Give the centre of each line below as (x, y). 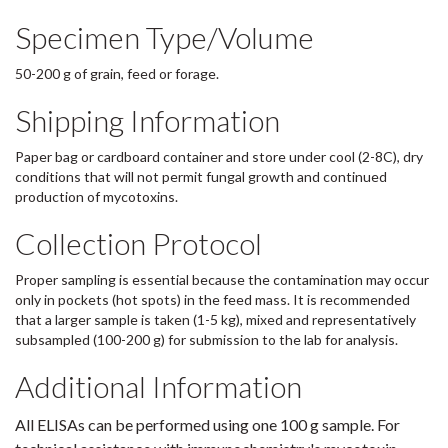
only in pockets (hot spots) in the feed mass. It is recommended (212, 300)
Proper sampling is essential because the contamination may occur (222, 280)
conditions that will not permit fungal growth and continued (201, 177)
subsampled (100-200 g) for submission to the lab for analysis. (206, 340)
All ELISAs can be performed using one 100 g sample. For (207, 425)
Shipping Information (147, 120)
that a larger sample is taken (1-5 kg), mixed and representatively (215, 320)
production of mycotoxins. (96, 197)
